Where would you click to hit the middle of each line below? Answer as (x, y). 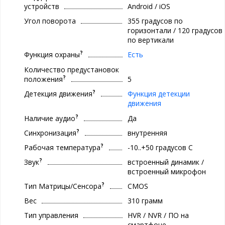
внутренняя (147, 133)
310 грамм (145, 200)
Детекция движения (58, 93)
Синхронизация (50, 133)
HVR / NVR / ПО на (158, 215)
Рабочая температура (62, 147)
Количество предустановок (72, 69)
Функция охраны (52, 54)
